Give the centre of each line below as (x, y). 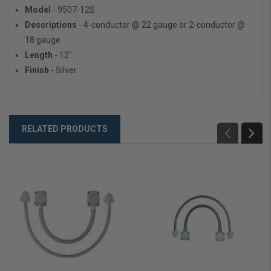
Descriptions (51, 24)
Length (39, 55)
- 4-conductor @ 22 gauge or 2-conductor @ (162, 24)
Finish (37, 70)
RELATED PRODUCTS (65, 129)
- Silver (64, 70)
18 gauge (43, 40)
